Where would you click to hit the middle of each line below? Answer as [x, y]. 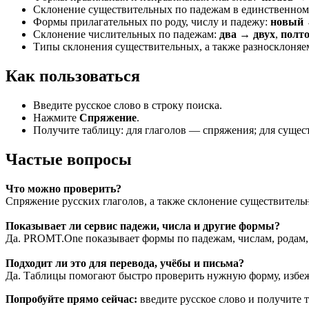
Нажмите [56, 117]
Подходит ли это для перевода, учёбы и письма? [125, 263]
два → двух [247, 34]
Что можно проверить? [63, 188]
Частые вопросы [69, 159]
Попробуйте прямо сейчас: [71, 299]
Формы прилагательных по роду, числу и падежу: [152, 22]
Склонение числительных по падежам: [126, 34]
